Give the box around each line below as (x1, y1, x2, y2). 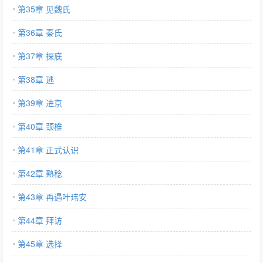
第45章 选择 (18, 238, 62, 249)
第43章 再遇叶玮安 (18, 191, 87, 203)
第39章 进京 (18, 97, 62, 109)
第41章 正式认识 (18, 144, 79, 156)
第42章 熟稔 (18, 167, 62, 179)
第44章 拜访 (18, 214, 62, 226)
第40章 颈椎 (18, 120, 62, 132)
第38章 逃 (18, 73, 54, 85)
